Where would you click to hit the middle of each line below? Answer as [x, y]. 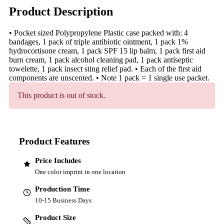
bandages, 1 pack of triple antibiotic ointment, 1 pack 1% [98, 41]
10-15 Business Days [63, 200]
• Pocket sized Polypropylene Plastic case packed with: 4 [98, 32]
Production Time [62, 189]
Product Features [54, 141]
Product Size [55, 218]
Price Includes [58, 161]
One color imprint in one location [80, 172]
